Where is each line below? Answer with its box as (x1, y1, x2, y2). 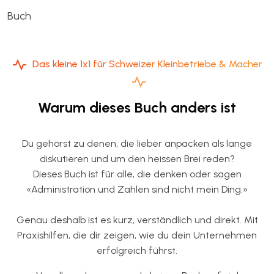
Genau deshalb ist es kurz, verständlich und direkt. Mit (16, 214, 258, 226)
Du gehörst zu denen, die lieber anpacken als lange (22, 138, 252, 149)
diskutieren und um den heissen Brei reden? (39, 153, 235, 165)
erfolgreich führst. (97, 245, 177, 256)
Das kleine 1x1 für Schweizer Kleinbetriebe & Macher (32, 58, 262, 70)
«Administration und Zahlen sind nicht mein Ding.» (26, 183, 248, 195)
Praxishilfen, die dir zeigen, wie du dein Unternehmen (17, 229, 257, 241)
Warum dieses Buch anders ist (38, 98, 236, 116)
